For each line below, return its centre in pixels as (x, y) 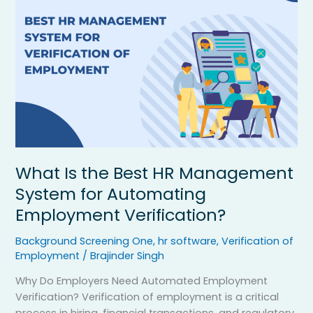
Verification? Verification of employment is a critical (147, 297)
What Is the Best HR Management (155, 173)
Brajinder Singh (128, 255)
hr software (188, 241)
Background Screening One (85, 241)
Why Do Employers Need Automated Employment (142, 281)
